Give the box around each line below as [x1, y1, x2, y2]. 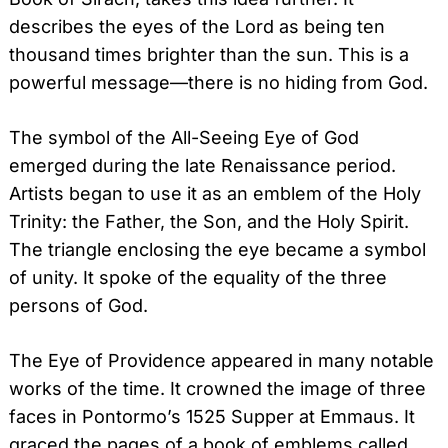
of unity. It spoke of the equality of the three [9, 267, 387, 289]
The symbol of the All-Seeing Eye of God [9, 127, 359, 149]
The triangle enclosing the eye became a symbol [9, 239, 426, 261]
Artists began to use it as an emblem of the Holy [9, 183, 421, 205]
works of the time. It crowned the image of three [9, 378, 426, 400]
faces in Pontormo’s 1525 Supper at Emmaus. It [9, 406, 415, 428]
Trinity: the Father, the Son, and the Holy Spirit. [9, 211, 409, 233]
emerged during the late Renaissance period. [9, 155, 396, 177]
